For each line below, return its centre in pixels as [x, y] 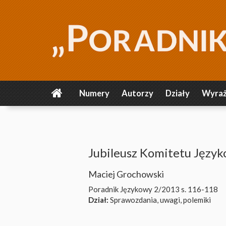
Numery [94, 93]
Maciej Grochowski [126, 174]
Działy [178, 93]
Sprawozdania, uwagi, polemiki [160, 200]
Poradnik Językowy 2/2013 [134, 189]
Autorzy [137, 93]
